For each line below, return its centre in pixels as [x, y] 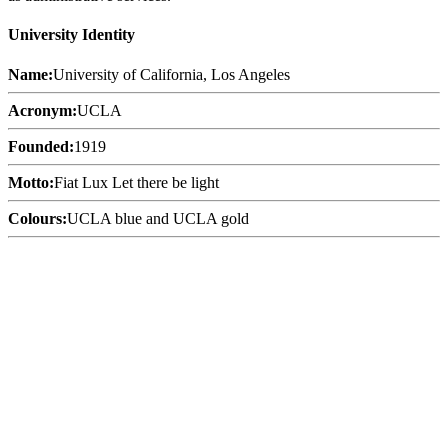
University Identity [71, 35]
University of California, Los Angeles [171, 74]
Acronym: [42, 110]
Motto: [31, 182]
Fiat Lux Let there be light [136, 182]
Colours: [37, 218]
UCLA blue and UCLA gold [158, 218]
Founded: [41, 146]
